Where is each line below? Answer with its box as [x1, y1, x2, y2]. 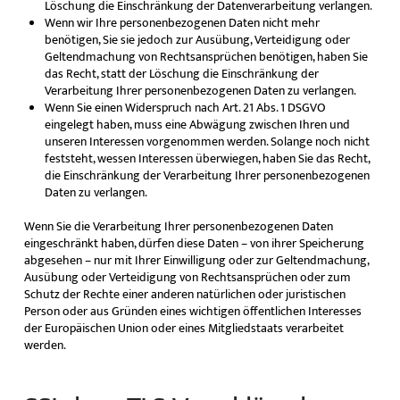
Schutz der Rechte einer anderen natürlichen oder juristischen [23, 283, 346, 304]
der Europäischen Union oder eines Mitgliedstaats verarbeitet [23, 317, 344, 338]
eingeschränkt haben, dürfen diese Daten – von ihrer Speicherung [23, 232, 364, 254]
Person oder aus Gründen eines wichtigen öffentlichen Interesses [23, 300, 362, 321]
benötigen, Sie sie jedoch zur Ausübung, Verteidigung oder [45, 29, 351, 51]
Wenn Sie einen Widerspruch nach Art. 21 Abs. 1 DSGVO [45, 97, 327, 119]
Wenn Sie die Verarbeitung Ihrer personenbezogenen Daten [23, 215, 333, 237]
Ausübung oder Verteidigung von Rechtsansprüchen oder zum [23, 266, 351, 287]
